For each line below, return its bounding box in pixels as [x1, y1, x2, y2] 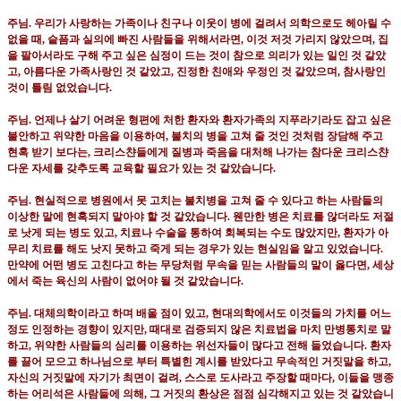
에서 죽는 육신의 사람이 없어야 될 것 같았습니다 [7, 275, 241, 288]
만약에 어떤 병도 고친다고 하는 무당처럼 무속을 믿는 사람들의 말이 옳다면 [7, 259, 367, 272]
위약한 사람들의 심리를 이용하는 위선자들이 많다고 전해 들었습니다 [34, 339, 364, 353]
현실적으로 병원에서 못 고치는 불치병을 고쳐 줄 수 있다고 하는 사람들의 [34, 194, 383, 208]
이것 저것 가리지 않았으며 [246, 33, 372, 47]
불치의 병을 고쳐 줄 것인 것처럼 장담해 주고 [171, 130, 383, 143]
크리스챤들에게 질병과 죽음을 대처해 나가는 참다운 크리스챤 [93, 146, 388, 159]
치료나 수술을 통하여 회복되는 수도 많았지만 [120, 226, 337, 240]
